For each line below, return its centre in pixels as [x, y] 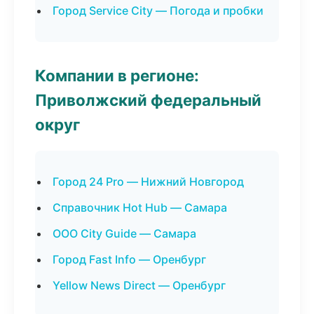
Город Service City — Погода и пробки [158, 11]
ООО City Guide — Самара [124, 233]
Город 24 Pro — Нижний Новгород [148, 182]
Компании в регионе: [117, 75]
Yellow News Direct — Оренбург [139, 285]
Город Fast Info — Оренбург [129, 259]
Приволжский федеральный [148, 100]
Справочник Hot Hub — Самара [140, 207]
